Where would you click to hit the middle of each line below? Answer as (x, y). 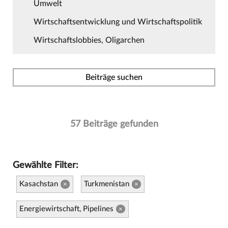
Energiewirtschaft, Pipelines (67, 209)
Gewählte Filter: (45, 165)
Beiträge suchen (114, 77)
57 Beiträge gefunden (114, 124)
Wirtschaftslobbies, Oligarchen (89, 40)
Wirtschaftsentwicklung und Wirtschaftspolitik (118, 22)
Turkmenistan (107, 184)
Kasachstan (39, 184)
